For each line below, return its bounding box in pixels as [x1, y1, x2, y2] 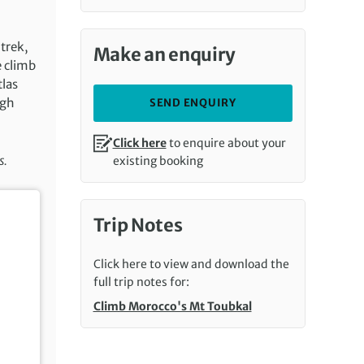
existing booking [112, 154, 203, 168]
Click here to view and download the [93, 257, 289, 271]
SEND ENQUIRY [149, 96, 236, 110]
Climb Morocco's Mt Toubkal [93, 299, 252, 314]
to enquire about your [166, 136, 286, 150]
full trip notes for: [93, 275, 189, 289]
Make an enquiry [93, 43, 236, 66]
